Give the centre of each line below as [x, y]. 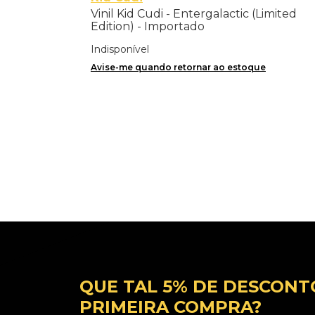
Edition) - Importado [147, 26]
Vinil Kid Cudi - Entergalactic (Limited [193, 13]
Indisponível [120, 49]
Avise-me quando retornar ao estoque [178, 67]
